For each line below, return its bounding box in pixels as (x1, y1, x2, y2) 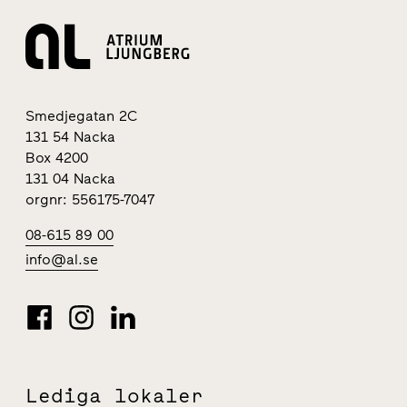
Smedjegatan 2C (25, 106, 137, 124)
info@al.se (25, 250, 98, 268)
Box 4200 (25, 148, 88, 166)
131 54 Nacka (25, 127, 115, 145)
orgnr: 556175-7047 (25, 190, 154, 208)
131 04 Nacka (25, 169, 115, 187)
